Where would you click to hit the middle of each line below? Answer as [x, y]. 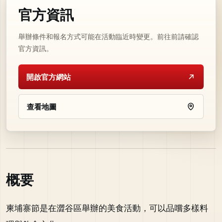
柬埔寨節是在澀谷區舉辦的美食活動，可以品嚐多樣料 [107, 208]
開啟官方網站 [49, 77]
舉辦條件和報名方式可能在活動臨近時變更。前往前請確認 [109, 36]
